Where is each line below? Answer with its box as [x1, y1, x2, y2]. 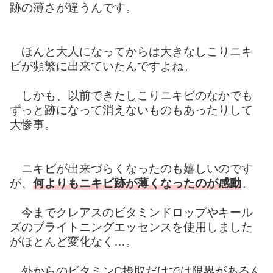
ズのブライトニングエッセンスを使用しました [10, 221, 253, 234]
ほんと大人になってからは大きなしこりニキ [10, 45, 253, 58]
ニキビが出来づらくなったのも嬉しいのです [10, 162, 253, 175]
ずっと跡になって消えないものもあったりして [10, 104, 253, 117]
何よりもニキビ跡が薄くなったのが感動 [33, 177, 241, 190]
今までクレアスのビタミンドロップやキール [10, 206, 253, 219]
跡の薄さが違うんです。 [10, 1, 137, 15]
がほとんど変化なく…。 [10, 235, 137, 249]
